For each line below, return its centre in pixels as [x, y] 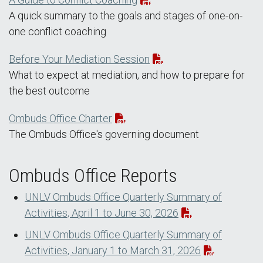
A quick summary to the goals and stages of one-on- [126, 16]
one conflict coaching [58, 32]
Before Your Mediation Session [79, 59]
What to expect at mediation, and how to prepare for [127, 75]
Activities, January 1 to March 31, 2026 [113, 251]
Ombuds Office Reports [93, 176]
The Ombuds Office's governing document [104, 134]
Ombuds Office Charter [60, 119]
